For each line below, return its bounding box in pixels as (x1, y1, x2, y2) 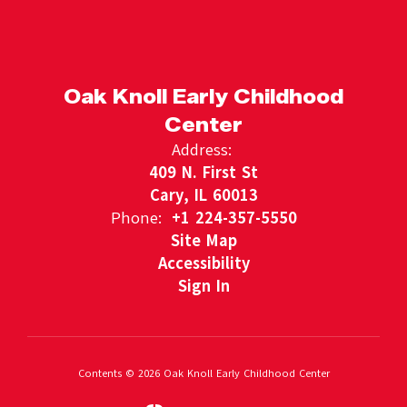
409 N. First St (149, 162, 258, 184)
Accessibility (157, 253, 250, 274)
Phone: (110, 207, 162, 229)
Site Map (170, 230, 237, 252)
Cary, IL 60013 (149, 184, 258, 206)
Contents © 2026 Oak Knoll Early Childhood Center (77, 366, 330, 381)
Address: (171, 139, 232, 161)
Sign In (177, 275, 230, 297)
